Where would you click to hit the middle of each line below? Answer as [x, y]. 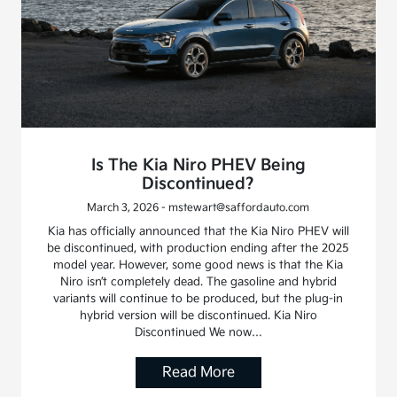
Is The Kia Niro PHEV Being [198, 165]
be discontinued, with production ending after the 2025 [198, 248]
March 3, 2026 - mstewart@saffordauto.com [198, 207]
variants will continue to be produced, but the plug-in [198, 298]
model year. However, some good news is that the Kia [198, 265]
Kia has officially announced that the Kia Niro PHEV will [198, 231]
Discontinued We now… [198, 332]
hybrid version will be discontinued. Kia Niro [198, 315]
